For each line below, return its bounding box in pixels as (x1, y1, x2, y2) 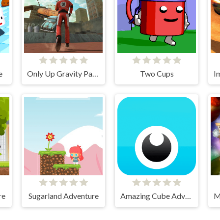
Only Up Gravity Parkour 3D (92, 68, 98, 78)
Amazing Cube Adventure (185, 191, 191, 201)
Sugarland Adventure (28, 191, 99, 201)
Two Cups (139, 68, 174, 78)
